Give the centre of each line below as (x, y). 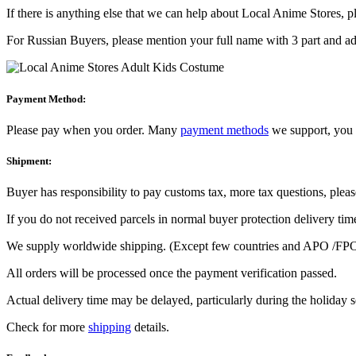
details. (150, 327)
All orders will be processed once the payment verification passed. (172, 273)
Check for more (47, 327)
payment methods (224, 130)
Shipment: (29, 161)
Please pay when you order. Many (93, 130)
